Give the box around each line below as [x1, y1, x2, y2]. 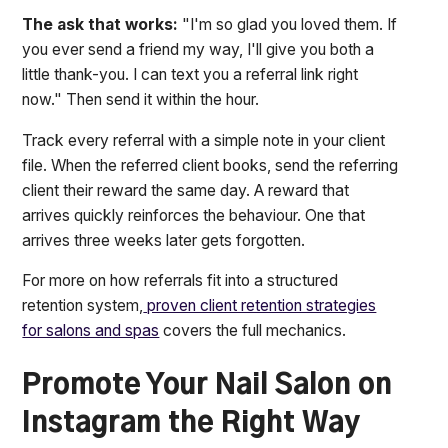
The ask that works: [22, 14, 179, 34]
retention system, [22, 296, 144, 316]
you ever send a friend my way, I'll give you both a [22, 39, 375, 59]
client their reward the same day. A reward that [22, 180, 350, 200]
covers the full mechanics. [159, 321, 347, 341]
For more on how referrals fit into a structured [22, 271, 339, 291]
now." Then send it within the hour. [22, 89, 260, 109]
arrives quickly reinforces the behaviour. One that [22, 205, 366, 225]
